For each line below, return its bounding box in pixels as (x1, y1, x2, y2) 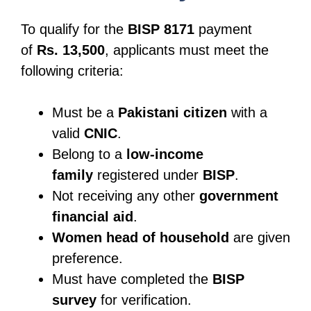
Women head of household (52, 229, 229, 245)
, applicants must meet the (105, 42, 269, 58)
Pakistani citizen (118, 104, 227, 120)
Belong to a (52, 146, 126, 162)
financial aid (52, 208, 133, 224)
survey (52, 292, 96, 308)
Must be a (52, 104, 118, 120)
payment (194, 21, 252, 37)
